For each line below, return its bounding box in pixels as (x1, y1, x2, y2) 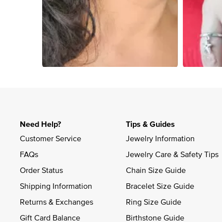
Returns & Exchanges (20, 196, 93, 207)
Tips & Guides (126, 118, 175, 130)
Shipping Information (20, 180, 92, 191)
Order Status (20, 164, 63, 175)
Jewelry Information (126, 132, 195, 144)
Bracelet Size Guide (126, 180, 194, 191)
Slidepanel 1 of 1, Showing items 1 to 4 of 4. (40, 69, 177, 78)
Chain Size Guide (126, 164, 186, 175)
